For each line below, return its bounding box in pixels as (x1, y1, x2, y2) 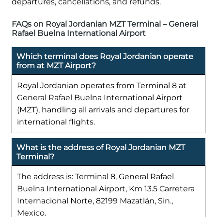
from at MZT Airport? (16, 61, 96, 71)
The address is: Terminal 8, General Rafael (17, 171, 174, 181)
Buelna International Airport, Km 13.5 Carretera (17, 184, 195, 193)
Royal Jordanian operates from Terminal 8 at (17, 81, 186, 91)
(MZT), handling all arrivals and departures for (17, 105, 189, 115)
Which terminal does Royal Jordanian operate (16, 52, 193, 62)
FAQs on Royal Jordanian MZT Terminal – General (12, 19, 198, 29)
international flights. (17, 117, 95, 127)
